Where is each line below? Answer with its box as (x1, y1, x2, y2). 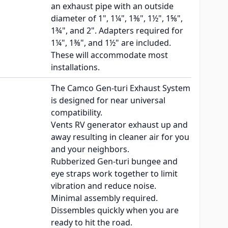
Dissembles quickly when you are (51, 205, 179, 216)
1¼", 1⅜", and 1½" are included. (51, 37, 171, 49)
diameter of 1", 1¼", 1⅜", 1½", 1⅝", (51, 13, 183, 24)
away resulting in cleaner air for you (51, 131, 189, 143)
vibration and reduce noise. (51, 180, 156, 192)
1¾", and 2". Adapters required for (51, 25, 183, 37)
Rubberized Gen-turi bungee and (51, 156, 178, 167)
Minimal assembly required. (51, 192, 158, 204)
